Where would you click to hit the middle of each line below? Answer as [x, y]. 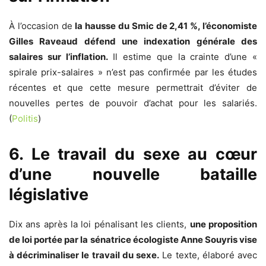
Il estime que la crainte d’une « [183, 57]
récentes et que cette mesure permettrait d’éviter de [133, 88]
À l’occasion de [42, 26]
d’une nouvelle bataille [133, 175]
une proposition [224, 224]
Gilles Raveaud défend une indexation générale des [133, 42]
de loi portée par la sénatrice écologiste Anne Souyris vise [133, 240]
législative [49, 195]
